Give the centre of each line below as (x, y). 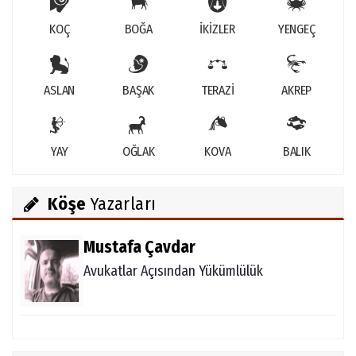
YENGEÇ (296, 29)
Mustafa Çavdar (139, 247)
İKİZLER (218, 29)
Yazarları (121, 204)
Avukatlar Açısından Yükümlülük (173, 271)
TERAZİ (217, 90)
